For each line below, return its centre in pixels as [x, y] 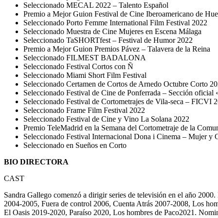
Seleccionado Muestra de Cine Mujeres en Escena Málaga [112, 31]
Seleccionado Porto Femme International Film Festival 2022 [115, 22]
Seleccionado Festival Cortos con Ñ [78, 66]
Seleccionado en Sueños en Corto [75, 145]
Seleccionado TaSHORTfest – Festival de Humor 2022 [108, 40]
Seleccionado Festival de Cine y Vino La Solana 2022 [106, 119]
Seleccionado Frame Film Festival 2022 [84, 110]
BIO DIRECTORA [36, 162]
